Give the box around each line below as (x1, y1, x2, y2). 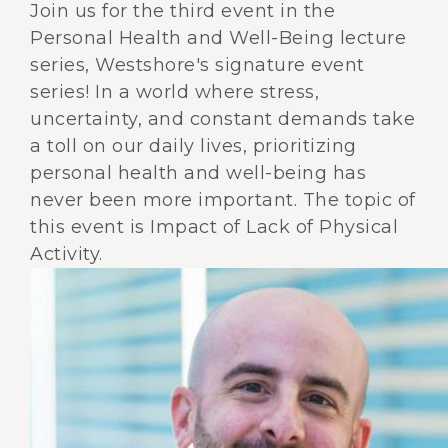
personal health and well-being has (30, 162, 366, 184)
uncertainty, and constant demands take (30, 108, 415, 130)
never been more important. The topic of (30, 189, 416, 211)
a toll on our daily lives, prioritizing (30, 135, 357, 157)
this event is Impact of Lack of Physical (30, 216, 398, 238)
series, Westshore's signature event (30, 54, 365, 76)
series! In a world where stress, (30, 81, 319, 103)
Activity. (30, 243, 103, 265)
